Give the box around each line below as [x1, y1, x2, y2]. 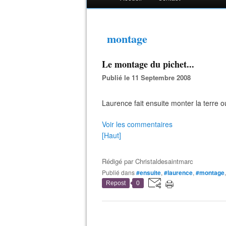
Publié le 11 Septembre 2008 [106, 73, 191, 82]
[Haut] [102, 130, 121, 140]
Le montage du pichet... [102, 58, 194, 71]
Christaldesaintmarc [135, 156, 193, 166]
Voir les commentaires [102, 119, 173, 129]
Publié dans [106, 168, 135, 177]
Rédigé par [102, 156, 135, 166]
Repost [106, 180, 126, 187]
